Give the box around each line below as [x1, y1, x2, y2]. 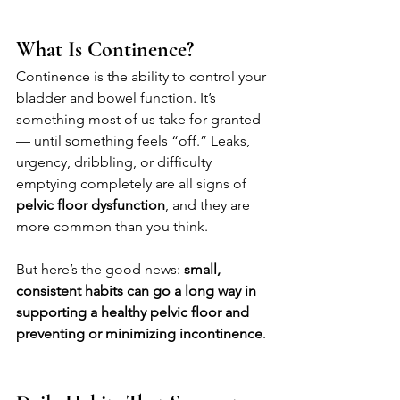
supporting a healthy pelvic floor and [16, 304, 253, 321]
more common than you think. [16, 218, 208, 236]
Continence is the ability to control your [16, 68, 270, 86]
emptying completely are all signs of [16, 175, 250, 193]
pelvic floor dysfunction [16, 196, 165, 214]
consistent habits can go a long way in [16, 282, 260, 300]
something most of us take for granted [16, 111, 264, 129]
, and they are [165, 196, 254, 214]
